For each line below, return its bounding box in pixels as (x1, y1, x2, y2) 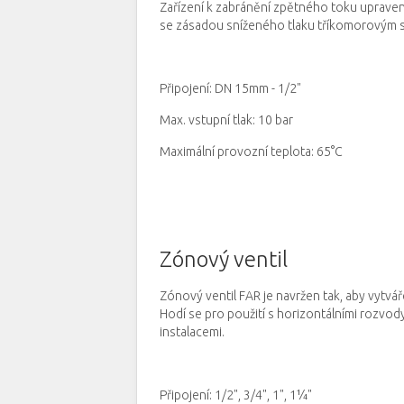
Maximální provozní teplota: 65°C (160, 144, 343, 159)
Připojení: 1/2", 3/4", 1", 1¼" (160, 388, 312, 402)
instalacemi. (160, 325, 225, 339)
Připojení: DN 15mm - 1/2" (160, 81, 301, 96)
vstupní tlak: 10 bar (188, 113, 293, 127)
